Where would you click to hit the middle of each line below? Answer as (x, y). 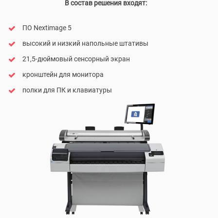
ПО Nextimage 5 (47, 28)
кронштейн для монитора (63, 75)
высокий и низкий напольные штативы (85, 44)
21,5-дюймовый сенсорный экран (76, 59)
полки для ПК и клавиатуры (67, 90)
